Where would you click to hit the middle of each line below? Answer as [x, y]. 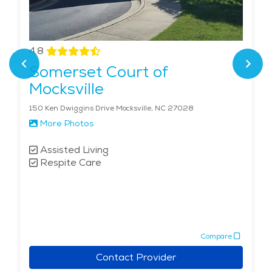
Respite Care [71, 163]
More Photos [67, 124]
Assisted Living [74, 150]
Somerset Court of [99, 72]
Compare [216, 236]
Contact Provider [136, 257]
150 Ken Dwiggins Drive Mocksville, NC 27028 [111, 108]
